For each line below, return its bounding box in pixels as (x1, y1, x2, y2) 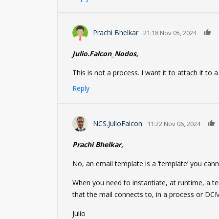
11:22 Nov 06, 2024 (147, 119, 200, 128)
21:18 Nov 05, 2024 (143, 28, 197, 37)
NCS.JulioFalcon (93, 119, 142, 128)
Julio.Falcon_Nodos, (72, 49, 138, 58)
